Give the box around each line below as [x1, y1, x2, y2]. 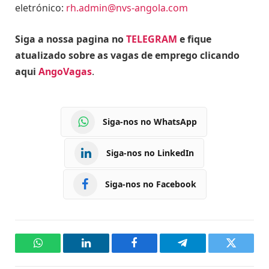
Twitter [230, 246, 262, 258]
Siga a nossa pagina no [15, 32, 126, 46]
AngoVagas [38, 64, 92, 78]
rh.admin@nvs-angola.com [66, 1, 188, 15]
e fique [177, 32, 211, 46]
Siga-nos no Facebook [104, 178, 196, 190]
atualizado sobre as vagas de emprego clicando [15, 48, 240, 62]
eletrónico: [15, 1, 66, 15]
